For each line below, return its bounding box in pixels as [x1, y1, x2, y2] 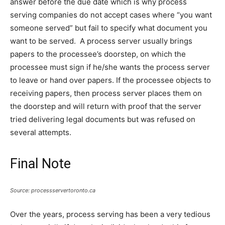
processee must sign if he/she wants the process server [10, 62, 210, 72]
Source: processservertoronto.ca [10, 187, 95, 194]
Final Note [10, 156, 71, 172]
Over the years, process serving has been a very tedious [10, 209, 210, 219]
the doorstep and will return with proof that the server [10, 101, 201, 111]
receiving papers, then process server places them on [10, 88, 202, 98]
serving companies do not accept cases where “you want [10, 10, 212, 20]
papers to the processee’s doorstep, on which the [10, 49, 186, 59]
